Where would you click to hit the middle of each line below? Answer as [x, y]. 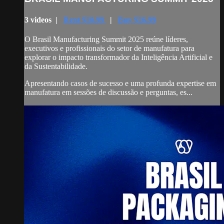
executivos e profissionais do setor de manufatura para [109, 48]
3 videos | [44, 19]
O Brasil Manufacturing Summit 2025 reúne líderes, [106, 39]
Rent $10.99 [85, 19]
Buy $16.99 [137, 19]
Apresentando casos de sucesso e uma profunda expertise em [120, 83]
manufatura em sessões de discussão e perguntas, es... [108, 92]
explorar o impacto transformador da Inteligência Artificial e [118, 57]
